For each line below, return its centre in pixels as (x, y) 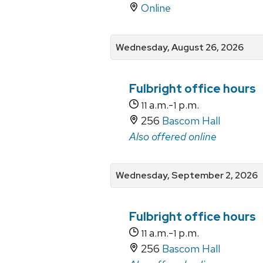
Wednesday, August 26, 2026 (180, 47)
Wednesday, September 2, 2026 (187, 175)
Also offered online (173, 136)
